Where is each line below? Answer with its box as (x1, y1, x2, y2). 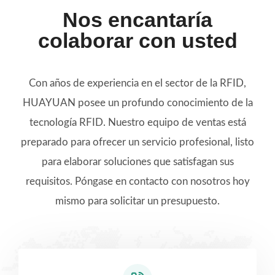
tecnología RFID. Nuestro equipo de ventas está (29, 117, 246, 128)
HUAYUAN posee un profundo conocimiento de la (22, 98, 253, 109)
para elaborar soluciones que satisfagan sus (41, 157, 234, 168)
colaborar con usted (37, 29, 238, 53)
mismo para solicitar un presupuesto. (55, 196, 220, 207)
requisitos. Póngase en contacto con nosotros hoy (25, 176, 250, 187)
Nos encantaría (63, 8, 212, 32)
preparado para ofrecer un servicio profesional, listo (21, 137, 254, 148)
